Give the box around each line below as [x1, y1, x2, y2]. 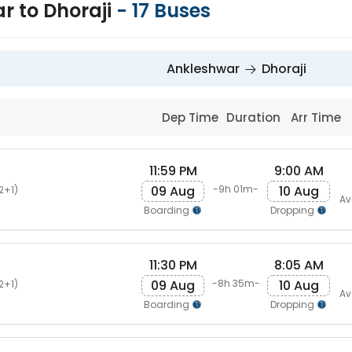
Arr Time [291, 109, 345, 126]
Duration [225, 109, 284, 126]
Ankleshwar [167, 60, 240, 78]
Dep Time [162, 109, 222, 126]
